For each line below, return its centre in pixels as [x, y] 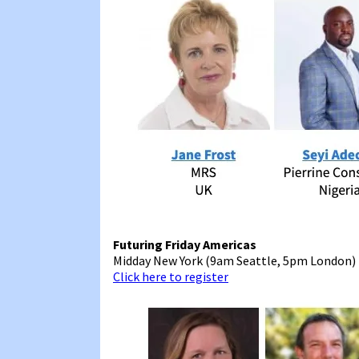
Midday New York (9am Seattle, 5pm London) [234, 260]
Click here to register [171, 276]
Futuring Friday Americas [185, 244]
